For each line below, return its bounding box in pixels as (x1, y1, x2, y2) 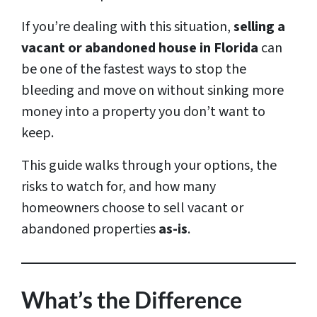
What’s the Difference (21, 286, 242, 314)
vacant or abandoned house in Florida (21, 38, 258, 59)
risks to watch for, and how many (21, 177, 216, 197)
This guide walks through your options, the (21, 156, 277, 176)
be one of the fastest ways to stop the (21, 59, 246, 80)
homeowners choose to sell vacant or (21, 198, 243, 219)
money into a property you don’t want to (21, 102, 265, 122)
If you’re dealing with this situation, (21, 17, 234, 38)
